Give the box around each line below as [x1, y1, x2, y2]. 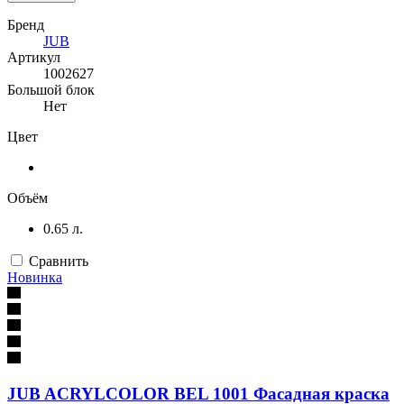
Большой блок [7, 81, 95, 97]
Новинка [7, 269, 62, 285]
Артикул [7, 49, 60, 65]
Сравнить [29, 252, 88, 269]
